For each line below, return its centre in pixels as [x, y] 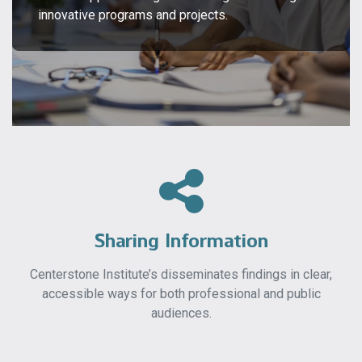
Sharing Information [181, 240]
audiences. [181, 313]
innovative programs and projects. [133, 15]
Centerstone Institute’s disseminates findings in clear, [181, 274]
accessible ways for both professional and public [181, 294]
